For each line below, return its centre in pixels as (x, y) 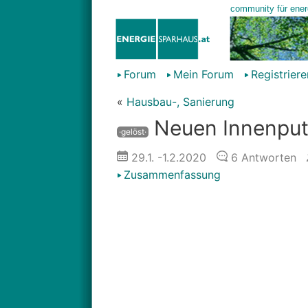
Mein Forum (203, 74)
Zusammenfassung (172, 175)
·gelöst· (132, 132)
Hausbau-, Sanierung (180, 102)
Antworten (267, 157)
